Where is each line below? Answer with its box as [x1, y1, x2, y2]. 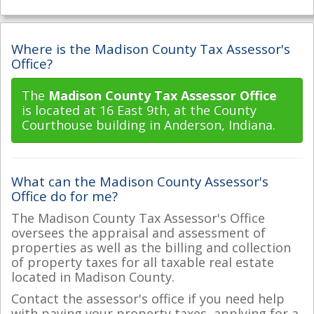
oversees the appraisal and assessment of [11, 224, 266, 241]
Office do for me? [11, 187, 118, 205]
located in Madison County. [11, 268, 175, 285]
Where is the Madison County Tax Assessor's [11, 39, 290, 57]
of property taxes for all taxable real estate [11, 253, 274, 271]
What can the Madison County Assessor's [11, 172, 268, 190]
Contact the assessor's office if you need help [11, 290, 285, 307]
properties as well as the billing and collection [11, 238, 291, 256]
